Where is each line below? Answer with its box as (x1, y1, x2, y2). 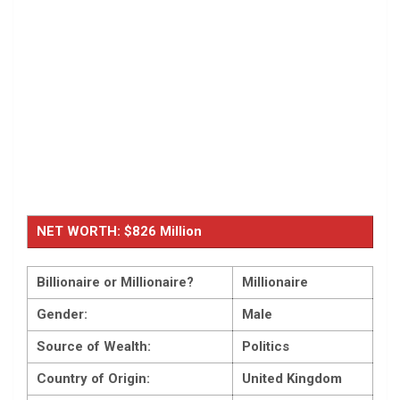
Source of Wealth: (37, 338, 151, 355)
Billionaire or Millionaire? (37, 274, 194, 291)
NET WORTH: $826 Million (37, 223, 202, 240)
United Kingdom (242, 371, 342, 387)
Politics (242, 338, 289, 355)
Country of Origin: (37, 371, 150, 387)
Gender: (37, 306, 87, 323)
